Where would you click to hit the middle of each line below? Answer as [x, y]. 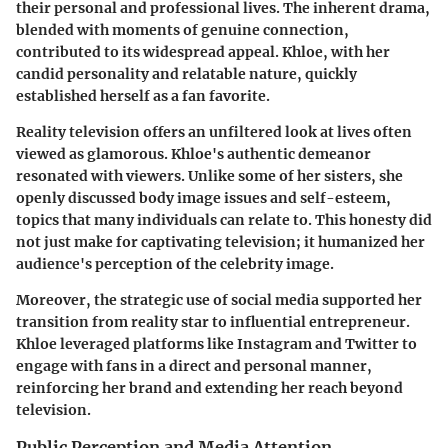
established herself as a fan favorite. [143, 95]
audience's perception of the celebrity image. [175, 263]
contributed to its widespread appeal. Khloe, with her [203, 51]
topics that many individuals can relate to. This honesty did [224, 219]
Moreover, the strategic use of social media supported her [219, 299]
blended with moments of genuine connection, [182, 29]
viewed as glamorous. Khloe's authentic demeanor [193, 153]
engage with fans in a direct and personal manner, [194, 365]
